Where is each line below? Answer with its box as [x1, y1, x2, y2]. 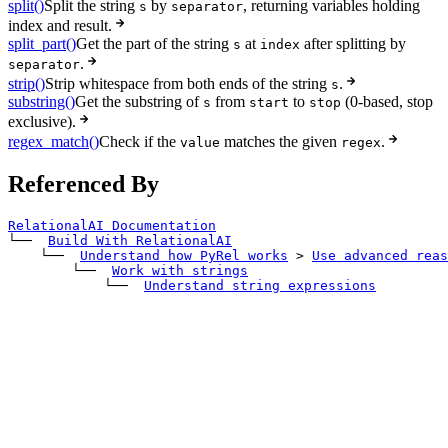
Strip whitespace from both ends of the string [45, 75, 331, 93]
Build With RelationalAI [48, 233, 232, 249]
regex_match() [8, 133, 99, 151]
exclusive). [8, 113, 76, 131]
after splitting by [300, 35, 406, 53]
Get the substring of [75, 93, 203, 111]
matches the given [220, 133, 341, 151]
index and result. [8, 17, 112, 35]
